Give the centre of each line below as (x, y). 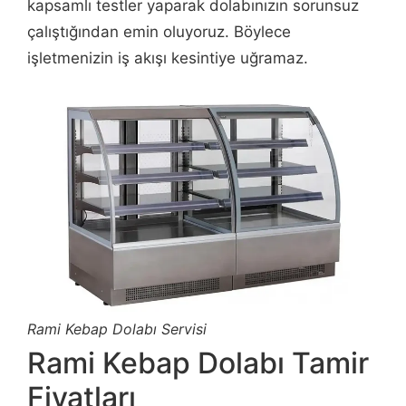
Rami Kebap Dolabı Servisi (117, 329)
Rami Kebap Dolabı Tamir (198, 362)
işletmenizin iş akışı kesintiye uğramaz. (168, 58)
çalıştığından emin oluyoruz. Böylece (159, 31)
